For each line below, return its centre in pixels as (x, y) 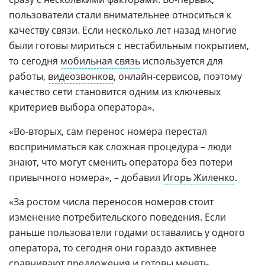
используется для (182, 61)
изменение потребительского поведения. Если (117, 217)
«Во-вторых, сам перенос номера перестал (108, 131)
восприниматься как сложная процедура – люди (120, 146)
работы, (28, 76)
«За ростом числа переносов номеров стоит (111, 201)
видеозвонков (81, 76)
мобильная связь (100, 61)
